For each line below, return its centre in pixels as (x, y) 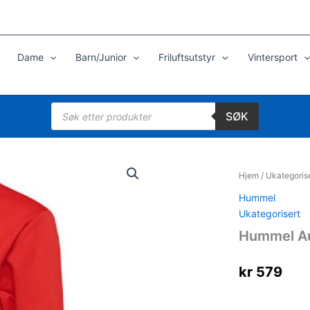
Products (71, 106)
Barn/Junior (101, 57)
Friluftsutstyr (187, 57)
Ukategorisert (269, 213)
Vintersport (272, 57)
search (66, 116)
